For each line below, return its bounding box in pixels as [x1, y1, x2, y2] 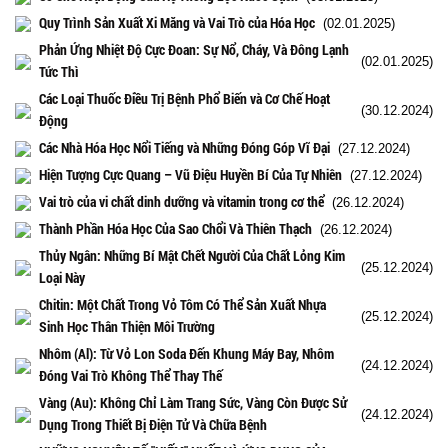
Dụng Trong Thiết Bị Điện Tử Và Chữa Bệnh [39, 414, 267, 434]
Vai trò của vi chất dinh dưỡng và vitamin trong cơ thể [39, 191, 324, 211]
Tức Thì [39, 61, 79, 81]
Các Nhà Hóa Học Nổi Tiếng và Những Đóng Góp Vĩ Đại [39, 137, 330, 157]
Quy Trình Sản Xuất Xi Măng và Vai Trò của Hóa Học [39, 12, 315, 32]
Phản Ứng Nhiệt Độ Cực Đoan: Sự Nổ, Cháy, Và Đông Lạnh [39, 39, 349, 59]
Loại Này [39, 267, 85, 287]
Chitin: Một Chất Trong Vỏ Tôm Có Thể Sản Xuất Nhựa [39, 294, 326, 314]
